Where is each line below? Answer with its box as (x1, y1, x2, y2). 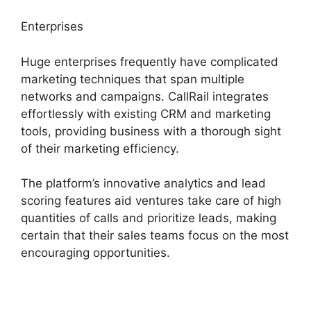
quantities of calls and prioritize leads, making (21, 211, 276, 226)
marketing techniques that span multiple (21, 72, 244, 86)
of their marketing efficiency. (21, 141, 179, 155)
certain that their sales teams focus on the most (21, 228, 289, 243)
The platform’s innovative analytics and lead (21, 176, 266, 191)
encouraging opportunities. (21, 246, 170, 260)
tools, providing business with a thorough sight (21, 124, 281, 138)
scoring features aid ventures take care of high (21, 194, 281, 208)
